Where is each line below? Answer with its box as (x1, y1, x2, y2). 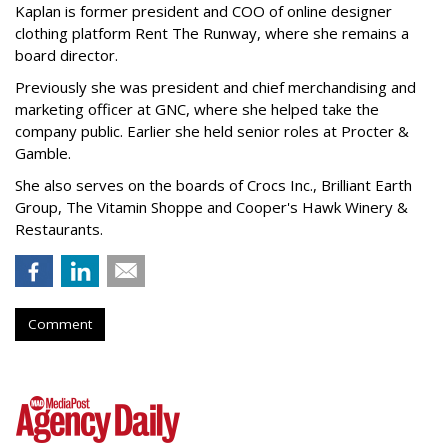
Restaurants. (15, 218, 111, 239)
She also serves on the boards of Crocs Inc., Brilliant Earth (15, 174, 412, 195)
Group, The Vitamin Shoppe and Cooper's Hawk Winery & (15, 196, 408, 217)
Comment (28, 314, 92, 333)
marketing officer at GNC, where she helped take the (15, 98, 379, 119)
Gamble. (15, 142, 79, 163)
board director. (15, 44, 126, 65)
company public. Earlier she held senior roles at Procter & (15, 120, 409, 141)
